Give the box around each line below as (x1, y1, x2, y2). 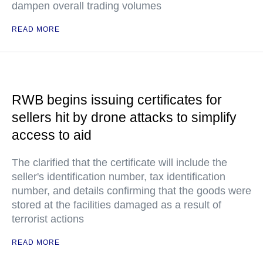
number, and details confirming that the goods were (12, 185, 251, 197)
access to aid (12, 127, 92, 143)
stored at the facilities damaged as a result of (12, 199, 221, 211)
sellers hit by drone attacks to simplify (12, 110, 237, 125)
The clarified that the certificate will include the (12, 157, 227, 168)
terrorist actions (12, 213, 84, 225)
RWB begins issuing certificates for (12, 92, 222, 107)
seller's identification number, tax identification (12, 171, 225, 183)
